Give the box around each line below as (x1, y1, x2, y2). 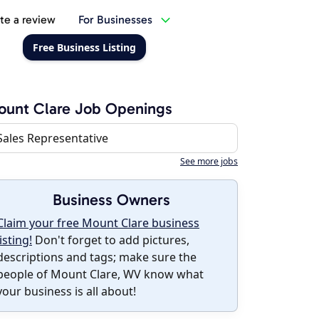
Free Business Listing (32, 41, 136, 54)
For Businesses (78, 13, 152, 26)
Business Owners (52, 190, 170, 209)
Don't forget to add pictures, (32, 232, 189, 248)
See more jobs (180, 155, 238, 167)
